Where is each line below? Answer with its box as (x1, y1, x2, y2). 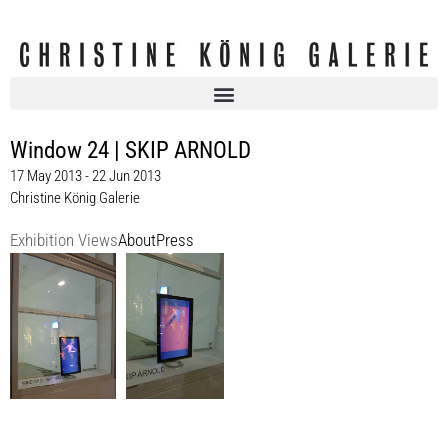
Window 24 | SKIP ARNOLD (10, 137, 251, 165)
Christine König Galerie (10, 189, 140, 208)
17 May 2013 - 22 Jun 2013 (10, 167, 161, 186)
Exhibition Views (10, 231, 118, 251)
